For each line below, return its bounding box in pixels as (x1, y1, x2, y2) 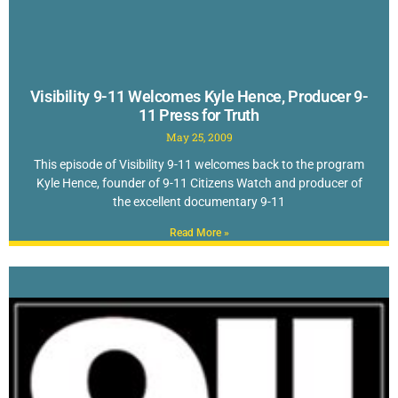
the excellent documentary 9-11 (113, 194, 285, 209)
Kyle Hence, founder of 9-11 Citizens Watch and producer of (36, 175, 362, 190)
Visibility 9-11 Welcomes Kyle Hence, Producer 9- (29, 86, 369, 106)
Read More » (169, 226, 229, 239)
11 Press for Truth (139, 105, 259, 124)
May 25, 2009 (165, 129, 233, 144)
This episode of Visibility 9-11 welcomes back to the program (34, 156, 364, 171)
